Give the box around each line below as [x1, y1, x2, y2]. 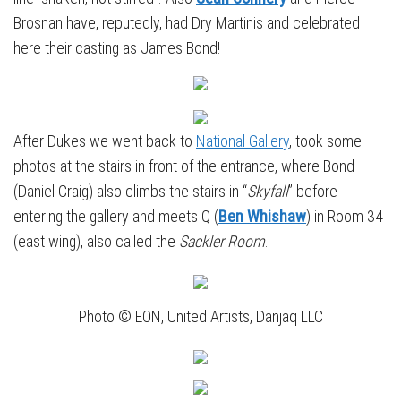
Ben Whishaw [218, 207, 306, 226]
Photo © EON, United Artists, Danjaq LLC [78, 307, 323, 327]
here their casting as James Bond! [13, 38, 220, 58]
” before [288, 182, 337, 201]
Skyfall [247, 182, 288, 201]
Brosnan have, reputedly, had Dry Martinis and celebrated [13, 13, 360, 33]
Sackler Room [179, 232, 265, 252]
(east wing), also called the [13, 232, 179, 252]
